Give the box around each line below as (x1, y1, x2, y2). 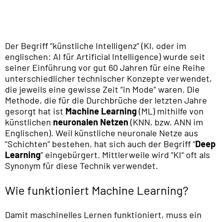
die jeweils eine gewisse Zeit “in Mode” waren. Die (5, 83, 200, 95)
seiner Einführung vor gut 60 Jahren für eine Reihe (5, 61, 205, 73)
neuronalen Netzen (53, 116, 128, 127)
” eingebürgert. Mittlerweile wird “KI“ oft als (41, 149, 210, 160)
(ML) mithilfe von (137, 105, 204, 116)
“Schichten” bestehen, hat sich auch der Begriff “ (5, 138, 195, 149)
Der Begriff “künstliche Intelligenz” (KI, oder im (5, 40, 186, 51)
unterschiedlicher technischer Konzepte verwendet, (5, 72, 212, 84)
